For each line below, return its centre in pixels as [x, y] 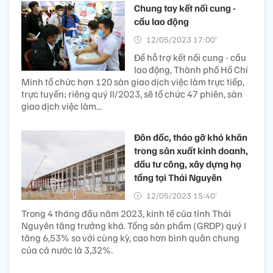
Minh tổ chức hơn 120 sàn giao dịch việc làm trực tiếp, [133, 82]
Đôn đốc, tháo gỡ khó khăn [191, 137]
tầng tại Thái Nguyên [178, 178]
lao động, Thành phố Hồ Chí [191, 70]
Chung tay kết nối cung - [185, 8]
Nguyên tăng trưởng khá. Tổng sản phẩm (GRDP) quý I [134, 226]
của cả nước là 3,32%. [67, 250]
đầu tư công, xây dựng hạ [188, 164]
